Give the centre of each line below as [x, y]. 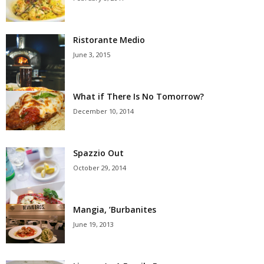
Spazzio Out [98, 153]
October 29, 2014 [100, 168]
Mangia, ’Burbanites [115, 209]
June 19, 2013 [93, 224]
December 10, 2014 [103, 111]
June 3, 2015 [92, 55]
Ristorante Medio [109, 40]
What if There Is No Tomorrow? [138, 96]
